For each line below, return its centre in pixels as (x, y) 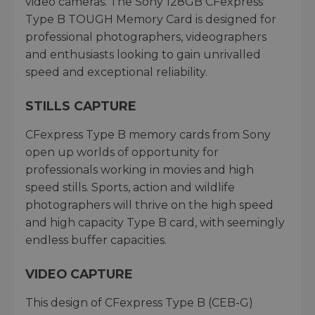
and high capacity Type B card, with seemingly (155, 223)
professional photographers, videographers (146, 37)
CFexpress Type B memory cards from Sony (148, 135)
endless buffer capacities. (96, 240)
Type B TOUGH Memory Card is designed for (151, 20)
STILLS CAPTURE (81, 106)
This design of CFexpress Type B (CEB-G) (139, 303)
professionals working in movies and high (140, 170)
